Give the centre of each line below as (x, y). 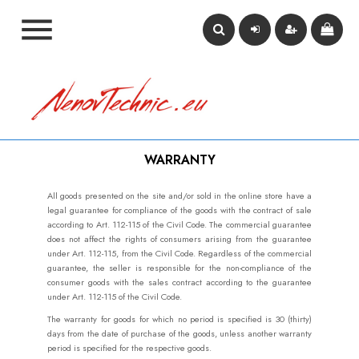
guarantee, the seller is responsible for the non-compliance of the (179, 268)
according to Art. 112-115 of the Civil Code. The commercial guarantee (179, 224)
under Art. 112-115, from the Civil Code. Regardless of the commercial (179, 253)
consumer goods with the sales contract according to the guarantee (179, 282)
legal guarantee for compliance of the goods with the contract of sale (179, 210)
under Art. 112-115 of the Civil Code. (115, 296)
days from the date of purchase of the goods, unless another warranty (179, 333)
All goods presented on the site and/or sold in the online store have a (179, 196)
